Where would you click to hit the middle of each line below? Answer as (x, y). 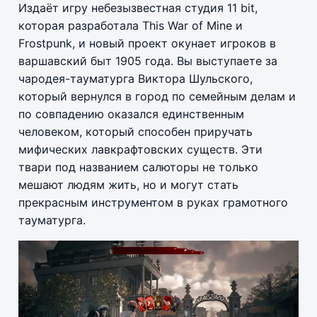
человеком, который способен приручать (136, 131)
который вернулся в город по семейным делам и (157, 96)
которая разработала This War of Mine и (131, 25)
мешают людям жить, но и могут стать (128, 184)
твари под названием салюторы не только (138, 167)
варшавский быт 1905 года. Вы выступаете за (148, 60)
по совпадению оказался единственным (131, 114)
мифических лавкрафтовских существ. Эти (140, 149)
